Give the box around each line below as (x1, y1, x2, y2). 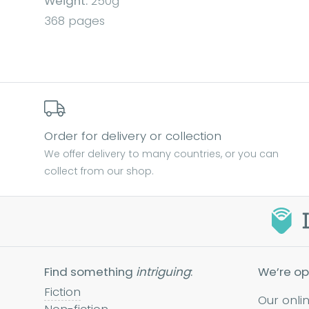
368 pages (44, 12, 105, 30)
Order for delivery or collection (44, 128, 221, 145)
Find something (44, 263, 136, 281)
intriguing (136, 263, 190, 281)
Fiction (44, 283, 81, 301)
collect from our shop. (44, 164, 153, 179)
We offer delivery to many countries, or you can (44, 147, 279, 161)
